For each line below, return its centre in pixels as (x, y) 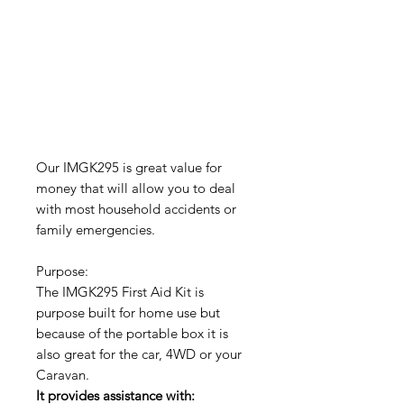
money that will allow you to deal (136, 188)
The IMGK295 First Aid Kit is (120, 292)
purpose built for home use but (128, 312)
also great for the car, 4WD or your (139, 354)
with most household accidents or (136, 209)
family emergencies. (96, 230)
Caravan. (63, 375)
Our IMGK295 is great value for (129, 167)
